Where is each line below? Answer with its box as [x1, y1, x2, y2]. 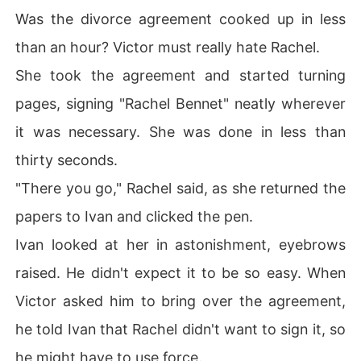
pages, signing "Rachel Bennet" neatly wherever [15, 94, 346, 112]
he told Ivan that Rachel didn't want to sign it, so [15, 320, 346, 338]
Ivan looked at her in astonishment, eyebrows [15, 235, 346, 253]
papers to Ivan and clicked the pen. [15, 207, 254, 225]
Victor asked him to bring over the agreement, [15, 292, 346, 309]
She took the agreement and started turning [15, 66, 346, 84]
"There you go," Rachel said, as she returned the [15, 179, 346, 197]
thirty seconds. [15, 151, 118, 168]
